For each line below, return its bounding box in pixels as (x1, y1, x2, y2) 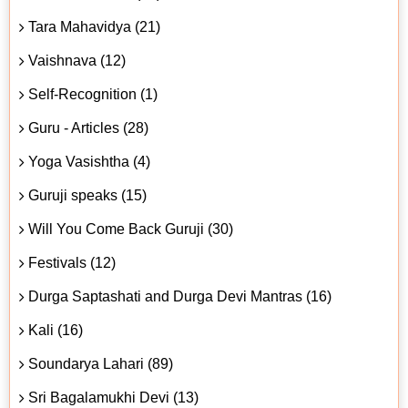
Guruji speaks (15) (28, 187, 147, 203)
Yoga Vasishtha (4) (28, 153, 150, 169)
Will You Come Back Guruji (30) (28, 220, 233, 237)
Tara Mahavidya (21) (28, 18, 160, 35)
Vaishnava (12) (28, 52, 126, 68)
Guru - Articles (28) (28, 119, 148, 136)
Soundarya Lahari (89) (28, 355, 173, 372)
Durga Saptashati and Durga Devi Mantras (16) (28, 288, 331, 304)
